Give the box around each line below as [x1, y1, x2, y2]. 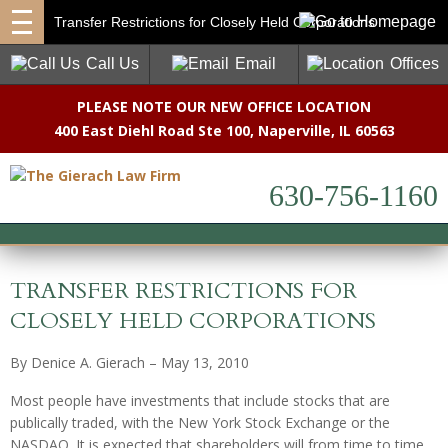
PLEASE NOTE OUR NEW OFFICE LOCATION [77, 97, 371, 116]
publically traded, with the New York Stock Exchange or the [10, 413, 390, 432]
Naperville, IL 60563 [257, 121, 395, 140]
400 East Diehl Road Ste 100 [53, 121, 250, 140]
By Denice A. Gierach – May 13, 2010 [10, 353, 249, 372]
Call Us [85, 55, 139, 72]
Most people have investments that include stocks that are [10, 391, 390, 410]
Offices [390, 55, 440, 72]
